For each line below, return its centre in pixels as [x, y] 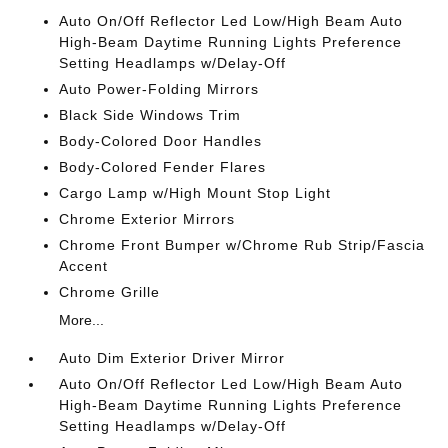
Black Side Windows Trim [150, 115]
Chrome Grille [110, 292]
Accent [84, 266]
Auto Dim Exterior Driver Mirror [172, 358]
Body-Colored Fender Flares [163, 167]
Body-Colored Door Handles [161, 141]
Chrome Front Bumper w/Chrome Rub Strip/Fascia [242, 245]
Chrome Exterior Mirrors [147, 219]
